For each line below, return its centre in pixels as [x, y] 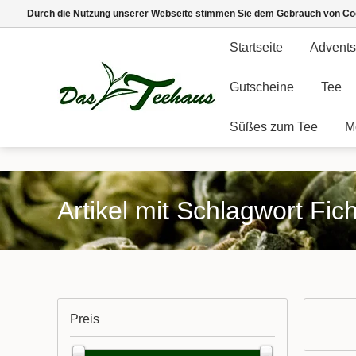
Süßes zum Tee [274, 127]
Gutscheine [262, 87]
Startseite [256, 47]
